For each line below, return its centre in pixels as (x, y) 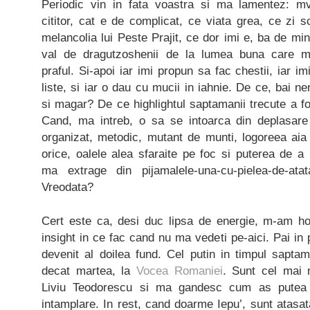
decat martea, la (89, 271)
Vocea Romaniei (180, 271)
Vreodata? (67, 187)
